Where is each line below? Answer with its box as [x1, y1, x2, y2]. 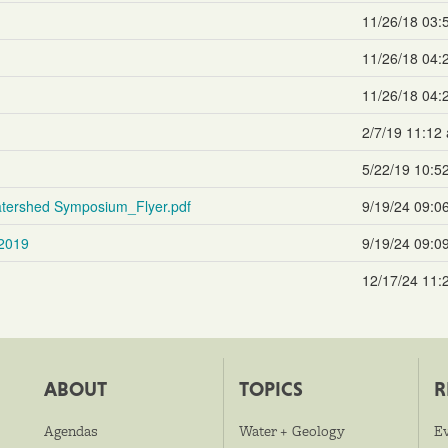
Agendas [44, 421, 98, 441]
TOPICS [239, 378, 303, 400]
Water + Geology [239, 421, 345, 441]
